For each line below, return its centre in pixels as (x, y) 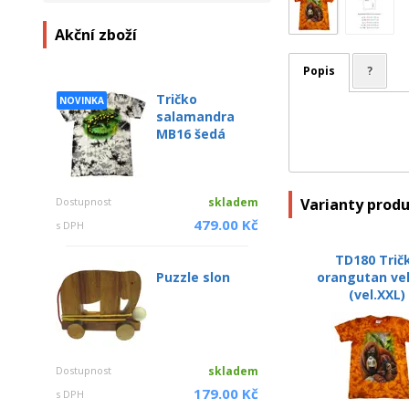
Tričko (177, 99)
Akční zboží (96, 35)
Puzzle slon (193, 277)
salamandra (195, 116)
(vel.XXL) (378, 294)
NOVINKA (82, 100)
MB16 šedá (191, 134)
